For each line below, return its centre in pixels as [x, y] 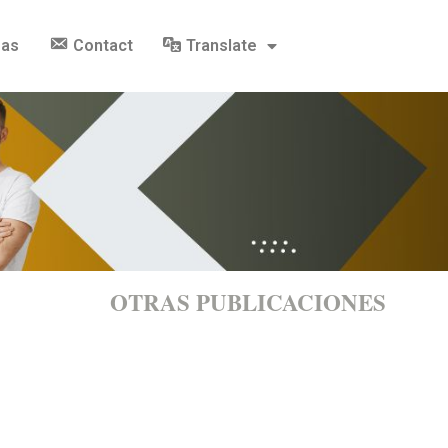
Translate [222, 45]
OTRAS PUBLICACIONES [247, 302]
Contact [102, 45]
